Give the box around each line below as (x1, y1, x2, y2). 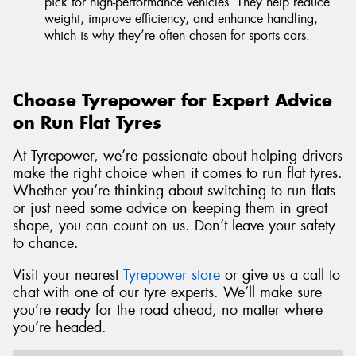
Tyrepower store (123, 265, 220, 285)
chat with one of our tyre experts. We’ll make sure (13, 283, 322, 303)
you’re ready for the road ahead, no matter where (13, 300, 323, 320)
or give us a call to (220, 265, 340, 285)
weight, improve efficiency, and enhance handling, (44, 10, 318, 27)
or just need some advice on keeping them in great (13, 199, 327, 219)
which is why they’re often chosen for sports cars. (44, 26, 310, 44)
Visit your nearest (13, 265, 123, 285)
